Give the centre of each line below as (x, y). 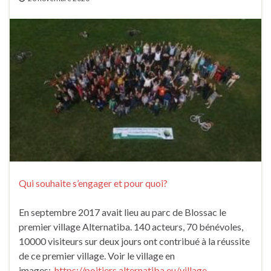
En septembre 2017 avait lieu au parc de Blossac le (122, 212)
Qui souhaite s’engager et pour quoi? (93, 183)
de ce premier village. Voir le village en (97, 256)
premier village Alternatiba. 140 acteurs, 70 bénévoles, (131, 227)
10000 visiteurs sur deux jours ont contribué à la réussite (134, 241)
